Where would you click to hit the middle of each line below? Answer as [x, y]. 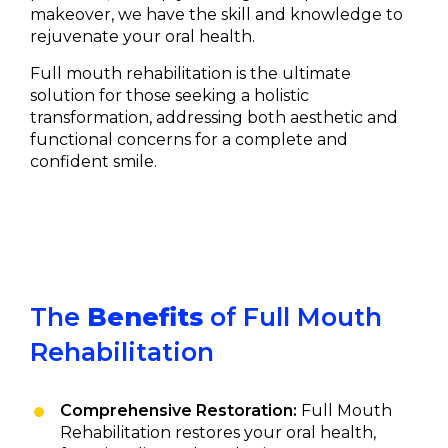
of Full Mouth [292, 316]
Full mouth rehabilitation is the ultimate [190, 73]
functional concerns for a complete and [189, 139]
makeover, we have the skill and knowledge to [216, 14]
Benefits [145, 316]
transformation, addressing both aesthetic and [214, 117]
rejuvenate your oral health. [142, 36]
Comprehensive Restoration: [178, 410]
